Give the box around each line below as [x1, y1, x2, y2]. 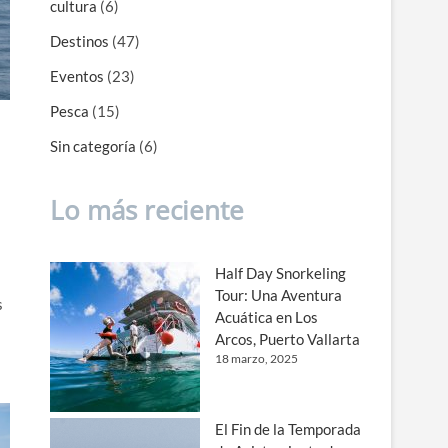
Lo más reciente [50, 192, 244, 228]
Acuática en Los [215, 308, 318, 326]
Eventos [50, 67, 104, 85]
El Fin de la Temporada [215, 420, 361, 438]
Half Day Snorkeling [215, 264, 346, 282]
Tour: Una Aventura [215, 286, 342, 304]
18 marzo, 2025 [215, 351, 298, 366]
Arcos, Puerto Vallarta [215, 330, 360, 348]
